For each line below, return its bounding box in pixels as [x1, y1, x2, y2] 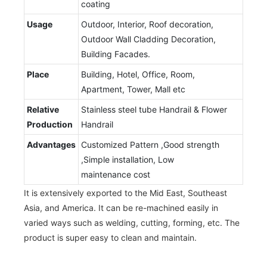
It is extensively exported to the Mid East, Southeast [24, 187, 227, 198]
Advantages [27, 139, 76, 150]
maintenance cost [81, 169, 150, 179]
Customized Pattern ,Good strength [81, 139, 219, 150]
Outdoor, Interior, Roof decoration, [81, 18, 213, 29]
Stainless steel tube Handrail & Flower [81, 104, 227, 114]
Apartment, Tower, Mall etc [81, 83, 185, 94]
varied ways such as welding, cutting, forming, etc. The [24, 217, 240, 228]
